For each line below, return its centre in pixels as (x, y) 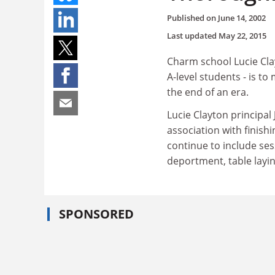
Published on (192, 17)
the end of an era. (208, 92)
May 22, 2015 (242, 35)
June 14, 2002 (242, 17)
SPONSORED (96, 214)
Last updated (193, 35)
